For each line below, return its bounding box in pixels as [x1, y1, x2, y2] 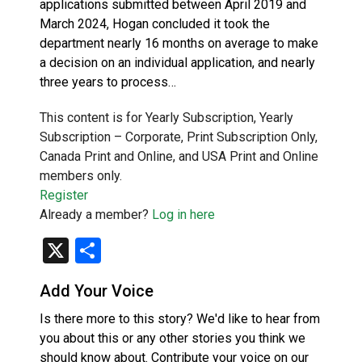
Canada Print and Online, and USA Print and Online [40, 148, 318, 164]
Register [40, 187, 88, 203]
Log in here [152, 206, 215, 222]
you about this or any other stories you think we [40, 330, 305, 346]
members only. [40, 167, 122, 183]
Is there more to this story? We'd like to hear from [40, 310, 320, 326]
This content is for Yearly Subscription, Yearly [40, 109, 293, 125]
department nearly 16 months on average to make [40, 35, 318, 51]
